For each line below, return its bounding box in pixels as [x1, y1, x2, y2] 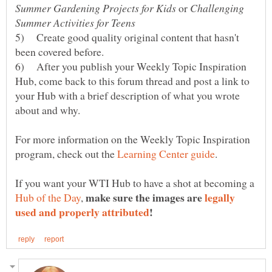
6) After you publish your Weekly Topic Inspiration [15, 59, 246, 74]
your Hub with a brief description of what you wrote [15, 88, 240, 103]
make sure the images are [86, 189, 205, 206]
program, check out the [15, 146, 117, 161]
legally [205, 189, 235, 206]
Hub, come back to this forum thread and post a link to [15, 73, 250, 89]
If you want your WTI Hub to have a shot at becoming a [15, 175, 254, 191]
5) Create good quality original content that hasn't [15, 30, 239, 45]
